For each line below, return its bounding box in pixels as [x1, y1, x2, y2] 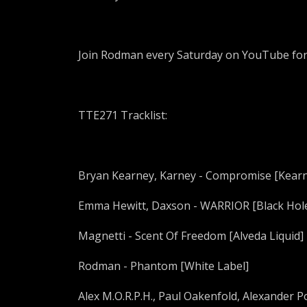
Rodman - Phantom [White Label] [78, 258, 249, 273]
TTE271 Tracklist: [78, 108, 167, 123]
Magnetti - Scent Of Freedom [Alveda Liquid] [78, 228, 304, 243]
